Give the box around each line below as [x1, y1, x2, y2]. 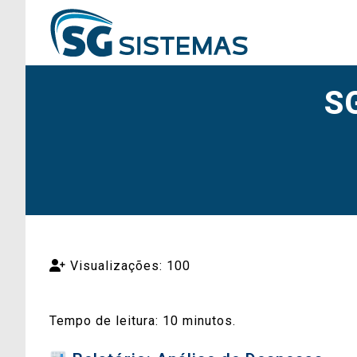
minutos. [182, 312, 236, 328]
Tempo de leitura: [49, 312, 163, 328]
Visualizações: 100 [66, 258, 190, 273]
